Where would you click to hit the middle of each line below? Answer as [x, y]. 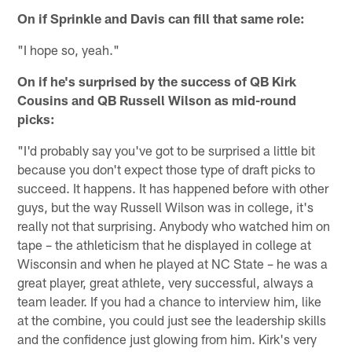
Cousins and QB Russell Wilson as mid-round [157, 99]
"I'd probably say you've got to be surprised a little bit [167, 150]
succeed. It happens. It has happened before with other [173, 187]
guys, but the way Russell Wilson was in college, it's [166, 206]
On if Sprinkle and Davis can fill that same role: [161, 18]
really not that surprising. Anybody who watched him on [174, 225]
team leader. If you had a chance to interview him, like [170, 301]
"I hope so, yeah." [69, 49]
